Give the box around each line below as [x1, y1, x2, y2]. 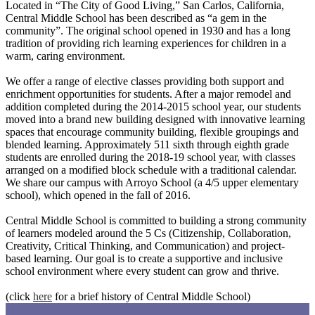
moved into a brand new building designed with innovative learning [6, 113, 305, 125]
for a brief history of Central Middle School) [52, 290, 250, 302]
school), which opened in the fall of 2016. [6, 189, 191, 201]
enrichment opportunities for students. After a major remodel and [6, 88, 291, 100]
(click [6, 290, 33, 302]
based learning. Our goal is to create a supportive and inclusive [6, 252, 283, 264]
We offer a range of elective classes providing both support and [6, 75, 284, 87]
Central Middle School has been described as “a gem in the [6, 12, 266, 24]
